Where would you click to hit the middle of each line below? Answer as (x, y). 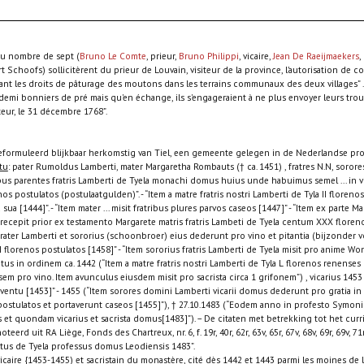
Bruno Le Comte (113, 55)
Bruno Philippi (208, 55)
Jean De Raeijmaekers (316, 55)
